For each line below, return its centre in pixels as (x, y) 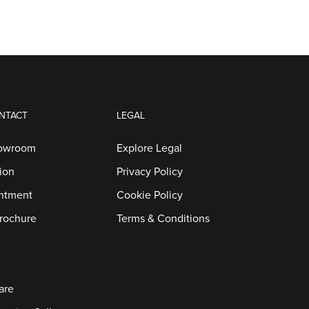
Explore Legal (150, 148)
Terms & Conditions (163, 219)
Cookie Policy (150, 195)
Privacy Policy (150, 172)
